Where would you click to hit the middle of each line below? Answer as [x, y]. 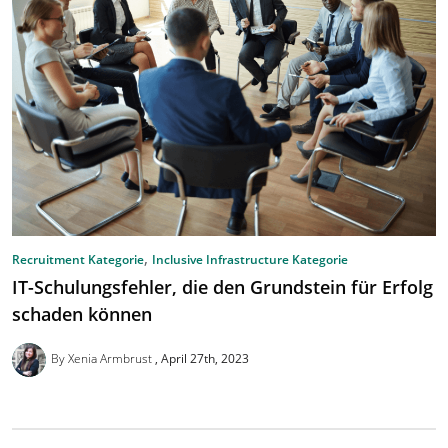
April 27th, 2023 [204, 358]
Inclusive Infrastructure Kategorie [250, 260]
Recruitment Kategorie [78, 260]
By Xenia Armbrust [102, 358]
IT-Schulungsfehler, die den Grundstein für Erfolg [222, 286]
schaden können [82, 313]
